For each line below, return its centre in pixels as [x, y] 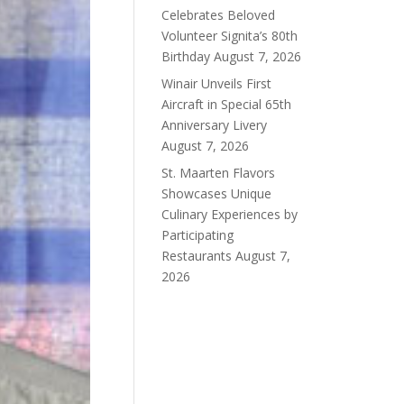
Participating [198, 235]
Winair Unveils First [217, 83]
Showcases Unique [217, 193]
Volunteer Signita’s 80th [230, 36]
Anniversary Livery [215, 125]
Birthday [186, 56]
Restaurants [197, 256]
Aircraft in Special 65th [227, 104]
